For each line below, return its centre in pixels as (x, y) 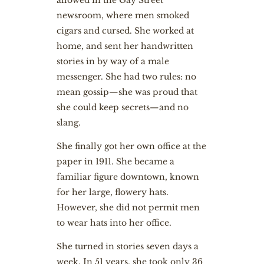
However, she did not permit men (128, 207)
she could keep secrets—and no (122, 107)
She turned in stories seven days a (127, 246)
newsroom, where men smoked (123, 15)
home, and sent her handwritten (125, 46)
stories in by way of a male (113, 61)
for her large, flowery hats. (112, 192)
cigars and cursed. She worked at (125, 31)
